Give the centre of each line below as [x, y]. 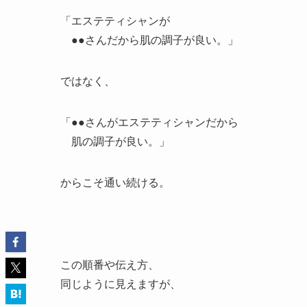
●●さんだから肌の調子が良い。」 [149, 40]
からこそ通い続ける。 [115, 183]
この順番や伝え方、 [110, 265]
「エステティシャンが [115, 21]
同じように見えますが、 [121, 284]
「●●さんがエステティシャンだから [149, 122]
